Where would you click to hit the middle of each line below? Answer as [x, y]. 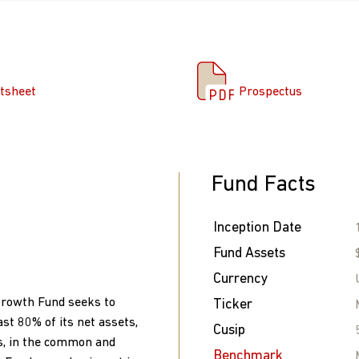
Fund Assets [249, 254]
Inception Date [257, 228]
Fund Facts [264, 185]
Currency [241, 279]
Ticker [233, 305]
